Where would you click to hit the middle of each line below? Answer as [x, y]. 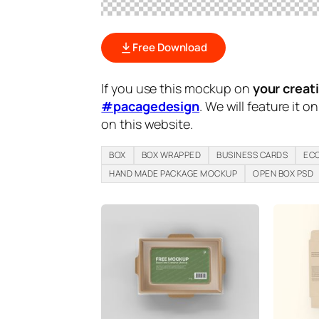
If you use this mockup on [177, 88]
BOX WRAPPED [171, 155]
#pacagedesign [151, 106]
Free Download [170, 48]
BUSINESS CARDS [252, 155]
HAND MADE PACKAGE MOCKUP [173, 173]
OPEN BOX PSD [283, 173]
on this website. [147, 124]
